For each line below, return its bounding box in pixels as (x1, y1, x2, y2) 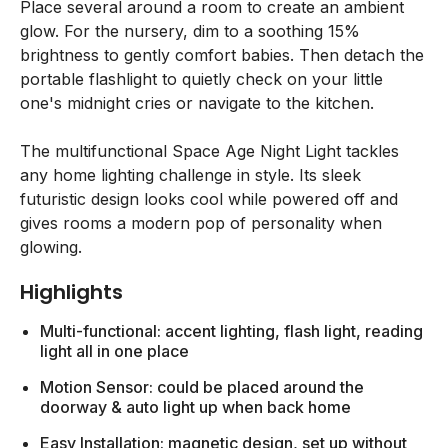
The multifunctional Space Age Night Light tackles (20, 141, 399, 161)
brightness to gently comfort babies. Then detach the (20, 45, 424, 65)
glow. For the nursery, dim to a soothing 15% (20, 21, 360, 41)
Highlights (20, 278, 123, 306)
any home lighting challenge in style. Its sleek (20, 165, 361, 185)
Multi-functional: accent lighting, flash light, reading (40, 321, 423, 341)
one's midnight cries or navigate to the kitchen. (20, 93, 374, 113)
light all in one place (40, 341, 189, 361)
